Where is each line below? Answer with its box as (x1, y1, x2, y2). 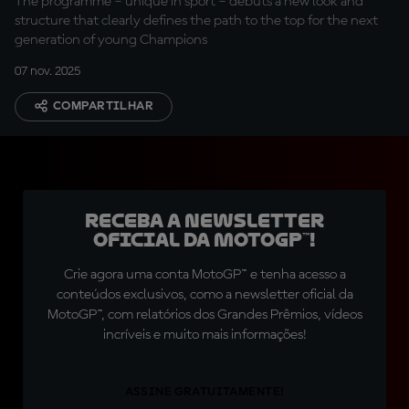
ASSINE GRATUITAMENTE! (124, 385, 285, 398)
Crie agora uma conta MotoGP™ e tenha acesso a (63, 267, 346, 282)
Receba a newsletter (85, 210, 324, 232)
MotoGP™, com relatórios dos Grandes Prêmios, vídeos (47, 308, 362, 322)
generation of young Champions (15, 33, 207, 47)
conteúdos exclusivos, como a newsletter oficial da (56, 288, 353, 302)
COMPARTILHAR (53, 100, 154, 112)
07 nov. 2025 (15, 65, 80, 78)
